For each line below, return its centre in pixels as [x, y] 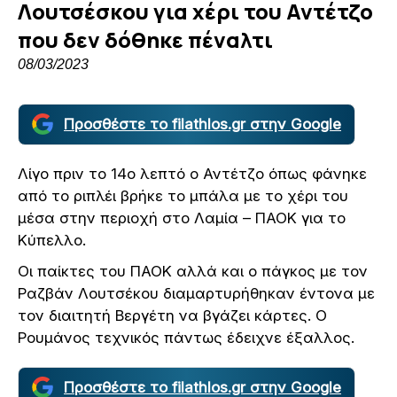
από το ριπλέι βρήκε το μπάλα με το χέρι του [183, 195]
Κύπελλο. [52, 240]
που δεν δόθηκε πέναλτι [145, 39]
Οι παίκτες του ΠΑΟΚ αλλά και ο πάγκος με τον [193, 271]
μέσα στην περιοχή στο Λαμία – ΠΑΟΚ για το [182, 218]
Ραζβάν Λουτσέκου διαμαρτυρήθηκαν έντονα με [196, 293]
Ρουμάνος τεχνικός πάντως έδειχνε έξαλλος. [186, 337]
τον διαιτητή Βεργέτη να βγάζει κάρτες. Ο [172, 315]
